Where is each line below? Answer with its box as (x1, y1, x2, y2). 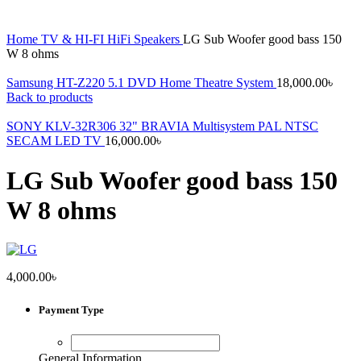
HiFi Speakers (107, 32, 183, 47)
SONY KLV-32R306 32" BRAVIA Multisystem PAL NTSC (6, 119, 318, 134)
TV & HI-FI (41, 32, 107, 47)
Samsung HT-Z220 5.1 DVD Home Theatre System (6, 76, 276, 90)
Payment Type (39, 304, 104, 317)
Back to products (6, 90, 93, 105)
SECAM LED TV (6, 134, 105, 148)
